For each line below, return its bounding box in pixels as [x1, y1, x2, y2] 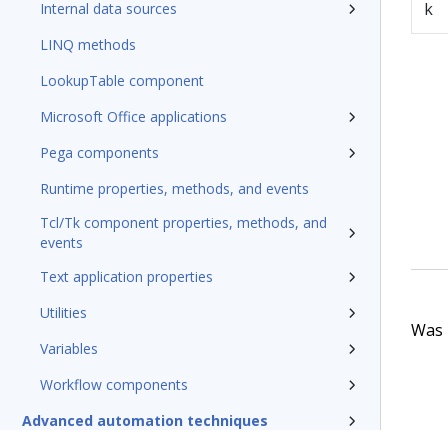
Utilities [40, 303, 87, 322]
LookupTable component [40, 71, 204, 90]
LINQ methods [40, 35, 136, 54]
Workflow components [40, 375, 188, 394]
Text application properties [40, 267, 213, 286]
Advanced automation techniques [22, 411, 268, 430]
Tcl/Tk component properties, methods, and [40, 213, 327, 232]
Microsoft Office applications [40, 107, 227, 126]
